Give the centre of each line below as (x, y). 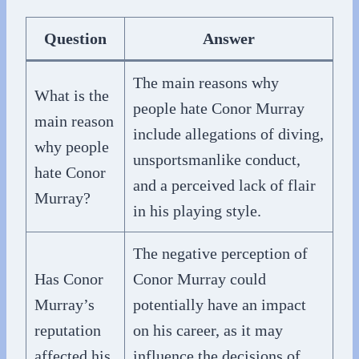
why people (72, 146)
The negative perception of (220, 253)
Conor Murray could (200, 278)
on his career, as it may (208, 330)
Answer (229, 38)
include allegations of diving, (228, 133)
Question (75, 38)
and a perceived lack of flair (224, 185)
